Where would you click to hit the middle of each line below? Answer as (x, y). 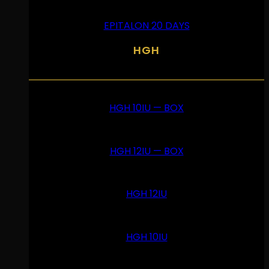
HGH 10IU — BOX (147, 108)
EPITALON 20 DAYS (147, 26)
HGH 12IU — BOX (147, 151)
